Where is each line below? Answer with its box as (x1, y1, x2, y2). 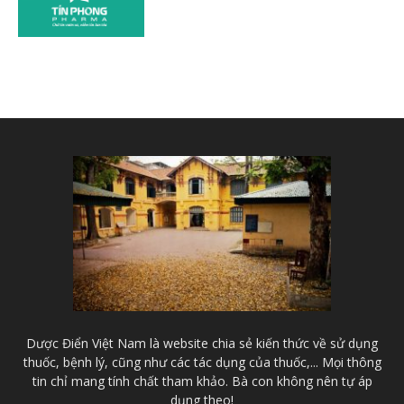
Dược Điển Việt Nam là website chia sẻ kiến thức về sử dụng (26, 334, 378, 352)
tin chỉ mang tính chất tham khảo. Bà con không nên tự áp (32, 372, 372, 390)
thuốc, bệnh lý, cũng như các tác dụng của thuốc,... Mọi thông (23, 353, 381, 371)
